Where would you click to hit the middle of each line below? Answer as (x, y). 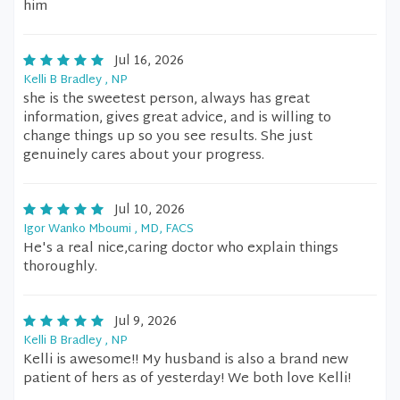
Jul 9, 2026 (146, 322)
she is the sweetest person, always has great (167, 100)
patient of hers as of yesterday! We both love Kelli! (187, 379)
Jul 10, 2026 (150, 210)
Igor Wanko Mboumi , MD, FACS (108, 229)
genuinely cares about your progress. (144, 156)
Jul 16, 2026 (149, 61)
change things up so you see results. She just (168, 137)
